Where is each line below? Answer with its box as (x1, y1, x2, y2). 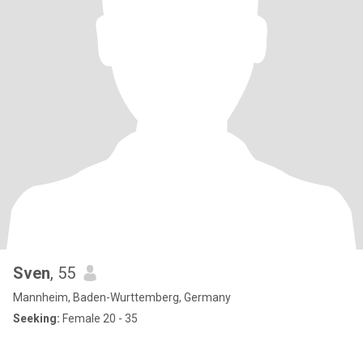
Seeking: (13, 312, 60, 325)
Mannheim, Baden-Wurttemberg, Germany (13, 291, 231, 304)
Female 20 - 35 (60, 312, 138, 325)
